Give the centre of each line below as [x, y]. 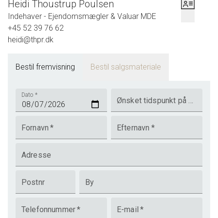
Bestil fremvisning [45, 67]
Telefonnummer [48, 209]
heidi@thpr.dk [31, 40]
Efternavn [133, 128]
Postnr [33, 182]
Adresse [36, 155]
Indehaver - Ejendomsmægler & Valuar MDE [82, 16]
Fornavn [35, 128]
